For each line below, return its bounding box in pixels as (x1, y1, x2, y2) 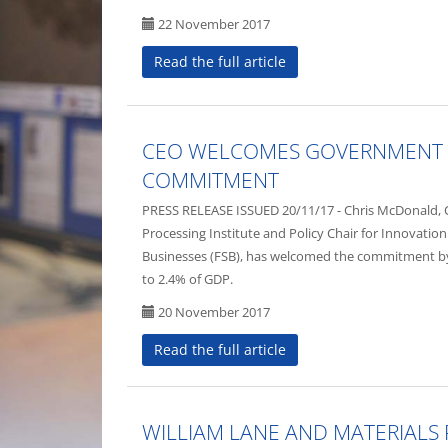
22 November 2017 (155, 14, 270, 33)
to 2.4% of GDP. (142, 270, 233, 289)
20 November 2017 (155, 303, 270, 322)
